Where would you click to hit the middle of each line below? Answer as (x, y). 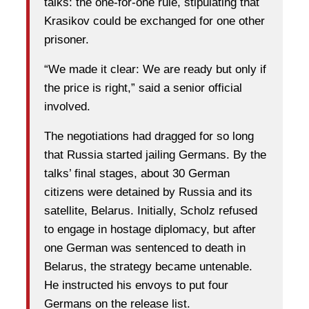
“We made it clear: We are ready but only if (155, 70)
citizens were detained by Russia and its (148, 192)
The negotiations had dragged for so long (149, 137)
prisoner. (67, 40)
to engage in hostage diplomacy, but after (150, 230)
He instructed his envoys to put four (136, 286)
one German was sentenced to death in (145, 248)
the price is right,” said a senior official (143, 88)
